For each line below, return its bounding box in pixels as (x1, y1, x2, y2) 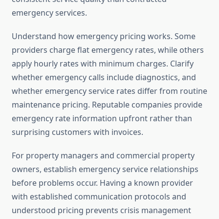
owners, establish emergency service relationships (12, 164, 198, 175)
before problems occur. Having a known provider (12, 177, 193, 189)
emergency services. (12, 7, 87, 19)
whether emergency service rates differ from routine (12, 86, 207, 97)
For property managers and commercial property (12, 150, 195, 161)
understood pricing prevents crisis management (12, 205, 191, 216)
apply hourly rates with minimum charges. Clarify (12, 58, 194, 69)
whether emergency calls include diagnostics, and (12, 72, 196, 83)
